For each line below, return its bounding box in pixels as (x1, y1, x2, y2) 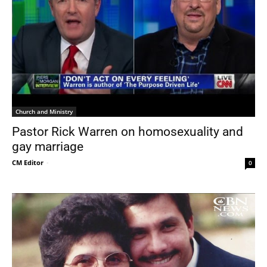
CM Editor (12, 157, 44, 167)
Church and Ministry (15, 107, 73, 116)
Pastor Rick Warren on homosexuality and (12, 124, 243, 139)
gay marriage (12, 139, 83, 154)
